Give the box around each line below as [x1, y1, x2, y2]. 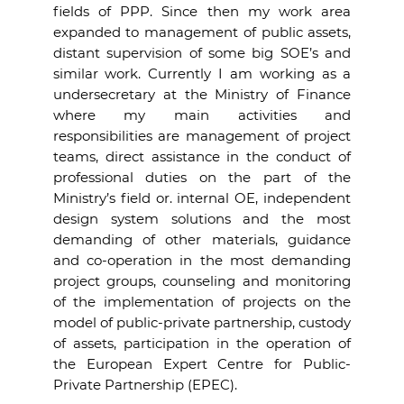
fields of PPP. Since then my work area [52, 3, 352, 20]
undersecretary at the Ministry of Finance [52, 86, 352, 103]
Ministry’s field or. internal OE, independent [52, 189, 352, 207]
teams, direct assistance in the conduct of [52, 148, 352, 165]
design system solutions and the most [52, 210, 352, 227]
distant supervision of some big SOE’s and [52, 44, 352, 61]
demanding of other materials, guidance [52, 231, 352, 248]
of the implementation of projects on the [52, 293, 352, 310]
